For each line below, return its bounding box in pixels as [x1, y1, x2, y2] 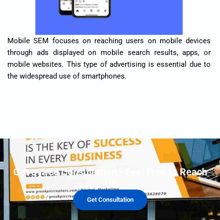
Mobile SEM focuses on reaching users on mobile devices [7, 36, 211, 45]
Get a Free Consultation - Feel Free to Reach [13, 165, 207, 178]
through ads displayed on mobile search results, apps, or [7, 48, 211, 57]
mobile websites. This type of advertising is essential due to [7, 59, 211, 69]
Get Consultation [86, 195, 134, 203]
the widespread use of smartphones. [7, 71, 127, 81]
